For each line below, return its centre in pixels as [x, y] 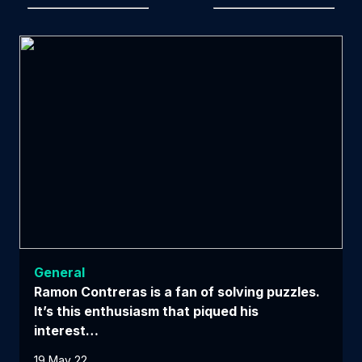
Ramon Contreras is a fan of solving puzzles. [177, 291]
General [59, 272]
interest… [66, 330]
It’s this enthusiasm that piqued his [146, 311]
